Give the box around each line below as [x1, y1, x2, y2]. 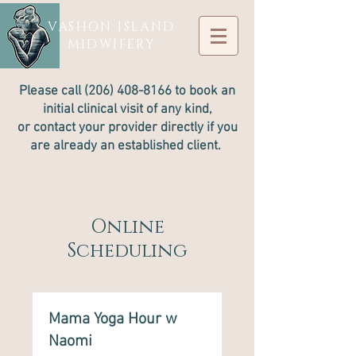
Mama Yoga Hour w [48, 310, 177, 329]
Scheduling [67, 238, 188, 264]
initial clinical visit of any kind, [42, 102, 212, 118]
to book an [172, 83, 235, 99]
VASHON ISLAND [48, 18, 176, 36]
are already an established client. [30, 138, 224, 154]
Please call [19, 83, 84, 99]
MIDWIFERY [67, 36, 157, 53]
